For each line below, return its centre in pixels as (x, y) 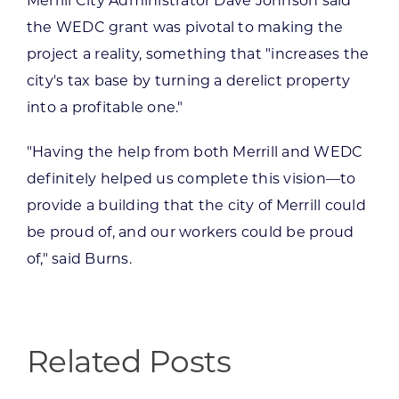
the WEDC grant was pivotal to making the (185, 27)
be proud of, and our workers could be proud (190, 232)
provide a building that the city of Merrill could (196, 205)
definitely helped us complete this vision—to (191, 178)
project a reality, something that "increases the (198, 53)
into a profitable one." (106, 107)
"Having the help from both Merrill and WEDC (195, 151)
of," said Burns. (79, 258)
